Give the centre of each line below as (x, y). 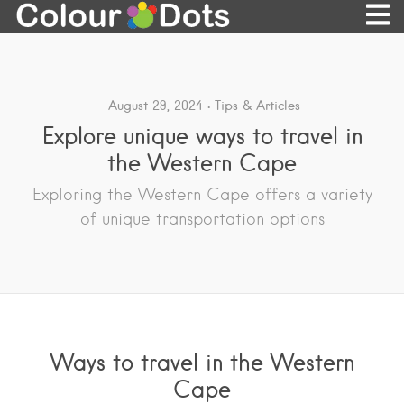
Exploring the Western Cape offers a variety (202, 195)
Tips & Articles (257, 106)
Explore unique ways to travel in (202, 136)
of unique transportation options (202, 219)
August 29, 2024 (156, 106)
